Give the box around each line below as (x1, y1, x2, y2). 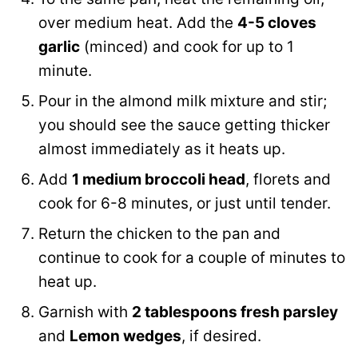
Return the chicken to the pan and (38, 225, 280, 244)
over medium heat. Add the (38, 14, 237, 33)
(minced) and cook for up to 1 (80, 38, 294, 57)
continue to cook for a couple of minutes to (38, 249, 345, 268)
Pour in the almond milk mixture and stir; (38, 92, 327, 111)
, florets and (245, 170, 331, 189)
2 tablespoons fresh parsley (132, 303, 338, 322)
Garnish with (38, 303, 132, 322)
